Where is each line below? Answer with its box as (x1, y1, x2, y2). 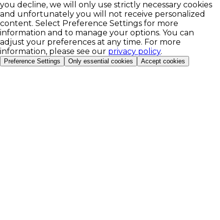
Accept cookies (141, 57, 185, 65)
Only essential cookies (68, 57, 133, 65)
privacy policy (108, 47, 161, 56)
